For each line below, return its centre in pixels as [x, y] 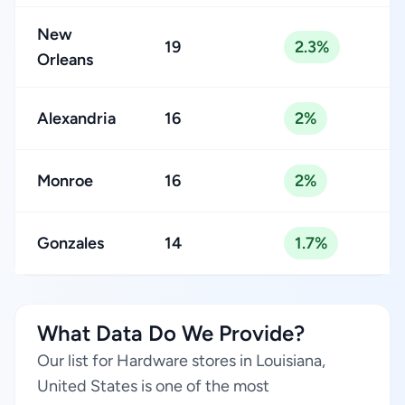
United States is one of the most [153, 386]
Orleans [65, 60]
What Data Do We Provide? [171, 333]
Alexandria [76, 118]
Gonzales [71, 243]
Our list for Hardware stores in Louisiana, [181, 361]
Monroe [65, 181]
